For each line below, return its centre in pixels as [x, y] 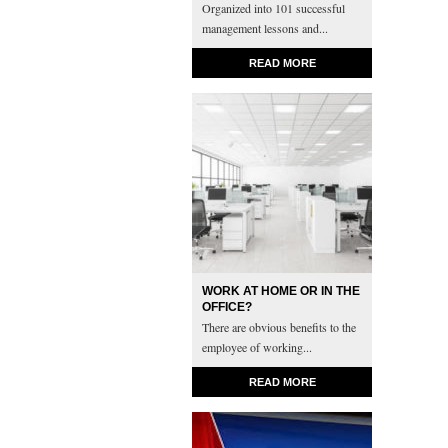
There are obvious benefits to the [279, 327]
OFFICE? [227, 307]
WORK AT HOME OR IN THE [281, 291]
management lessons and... [267, 28]
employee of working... [259, 347]
